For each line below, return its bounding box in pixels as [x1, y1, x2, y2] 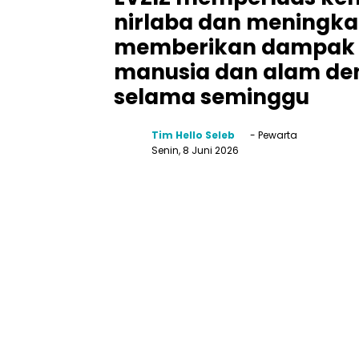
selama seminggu [114, 82, 309, 111]
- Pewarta [248, 127, 297, 142]
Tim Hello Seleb [151, 127, 235, 142]
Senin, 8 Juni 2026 [151, 143, 239, 157]
